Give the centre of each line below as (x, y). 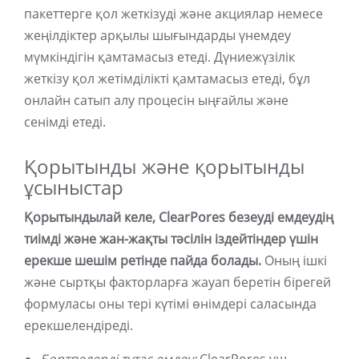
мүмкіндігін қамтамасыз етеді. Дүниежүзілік (159, 57)
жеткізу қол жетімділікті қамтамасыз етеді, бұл (167, 79)
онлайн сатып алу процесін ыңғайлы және (156, 101)
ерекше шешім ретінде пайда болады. (143, 261)
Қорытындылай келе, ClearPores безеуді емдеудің (179, 218)
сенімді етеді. (65, 122)
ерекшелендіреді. (79, 326)
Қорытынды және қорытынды (164, 167)
